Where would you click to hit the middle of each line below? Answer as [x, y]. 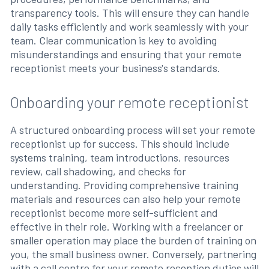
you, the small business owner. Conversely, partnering [133, 254]
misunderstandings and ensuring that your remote [125, 54]
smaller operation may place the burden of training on [133, 240]
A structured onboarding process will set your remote [132, 129]
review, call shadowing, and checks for [98, 171]
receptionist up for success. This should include [119, 143]
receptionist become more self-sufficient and [114, 212]
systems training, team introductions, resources [119, 157]
